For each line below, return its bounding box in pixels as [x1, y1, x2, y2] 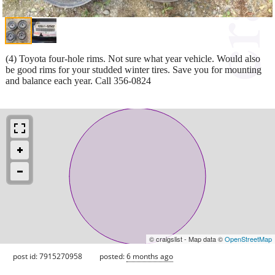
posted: [99, 250, 126, 261]
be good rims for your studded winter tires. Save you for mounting [6, 64, 261, 75]
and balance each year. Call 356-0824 [6, 75, 151, 86]
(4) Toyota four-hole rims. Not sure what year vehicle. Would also [6, 53, 260, 64]
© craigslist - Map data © [149, 233, 225, 244]
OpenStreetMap [225, 233, 272, 244]
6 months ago [126, 250, 173, 261]
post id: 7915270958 [13, 250, 82, 261]
